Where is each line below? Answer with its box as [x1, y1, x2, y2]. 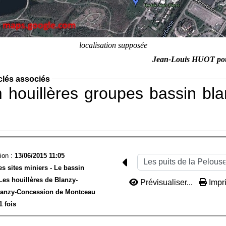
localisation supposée [79, 40, 147, 49]
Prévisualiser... [138, 178, 195, 187]
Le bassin [53, 163, 84, 172]
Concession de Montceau [16, 188, 95, 196]
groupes [84, 84, 143, 102]
